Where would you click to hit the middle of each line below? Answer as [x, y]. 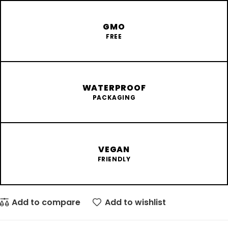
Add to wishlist [135, 202]
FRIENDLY [114, 159]
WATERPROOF [114, 88]
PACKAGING [114, 98]
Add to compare [46, 202]
